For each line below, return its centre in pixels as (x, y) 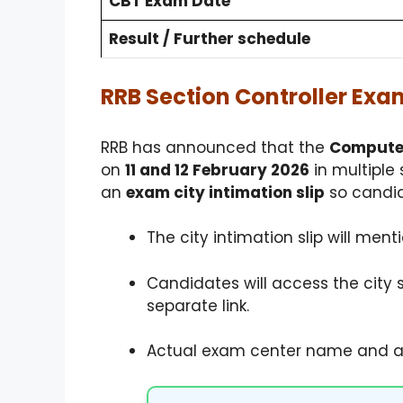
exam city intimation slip (225, 192)
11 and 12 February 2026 (217, 170)
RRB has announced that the (215, 147)
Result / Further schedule (210, 38)
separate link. (198, 305)
